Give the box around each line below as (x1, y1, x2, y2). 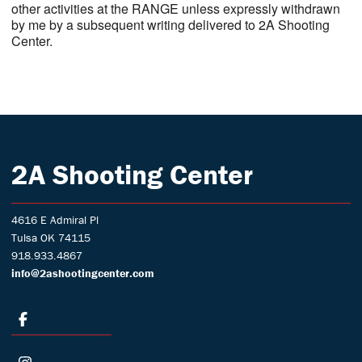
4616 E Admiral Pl (11, 212, 99, 227)
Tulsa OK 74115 (11, 229, 90, 245)
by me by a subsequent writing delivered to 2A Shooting (11, 15, 330, 35)
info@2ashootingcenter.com (11, 265, 154, 280)
